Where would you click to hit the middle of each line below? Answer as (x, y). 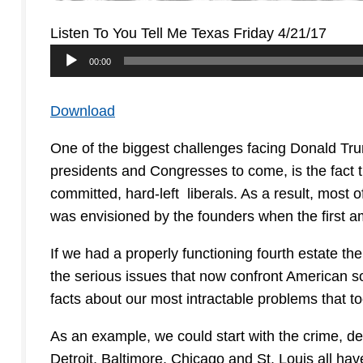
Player (70, 78)
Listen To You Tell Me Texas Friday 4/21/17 (188, 34)
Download (83, 111)
